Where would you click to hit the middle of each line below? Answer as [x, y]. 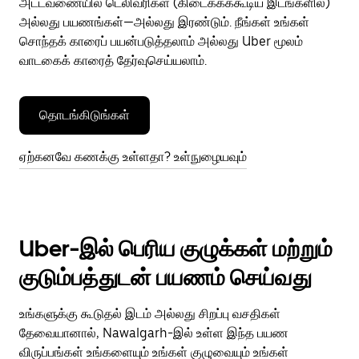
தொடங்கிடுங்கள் [85, 115]
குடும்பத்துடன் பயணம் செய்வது [165, 277]
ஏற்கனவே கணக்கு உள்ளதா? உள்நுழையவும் [133, 157]
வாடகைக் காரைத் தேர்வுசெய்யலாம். [113, 61]
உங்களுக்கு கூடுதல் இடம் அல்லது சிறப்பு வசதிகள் [150, 314]
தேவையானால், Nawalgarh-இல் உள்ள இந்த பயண [154, 333]
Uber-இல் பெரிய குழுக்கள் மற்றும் [176, 248]
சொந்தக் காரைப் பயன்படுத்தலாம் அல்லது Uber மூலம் [161, 41]
